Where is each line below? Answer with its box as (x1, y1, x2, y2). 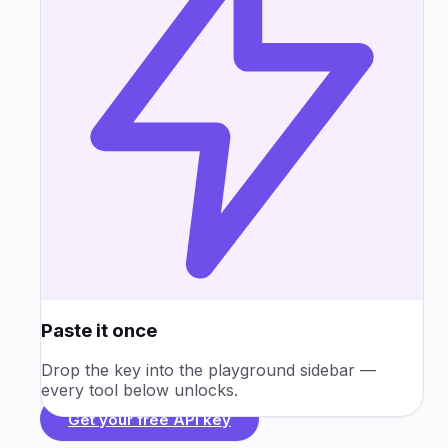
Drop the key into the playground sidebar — (41, 360, 376, 381)
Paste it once (41, 318, 157, 342)
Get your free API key (68, 409, 231, 429)
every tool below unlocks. (41, 380, 238, 401)
